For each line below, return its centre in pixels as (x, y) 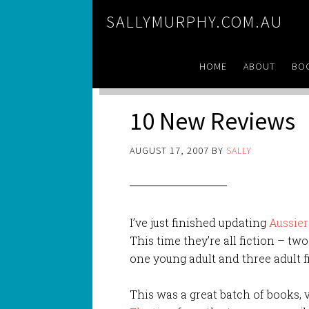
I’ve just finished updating (200, 222)
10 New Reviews (213, 121)
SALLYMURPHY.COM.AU (195, 22)
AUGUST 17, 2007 (170, 150)
